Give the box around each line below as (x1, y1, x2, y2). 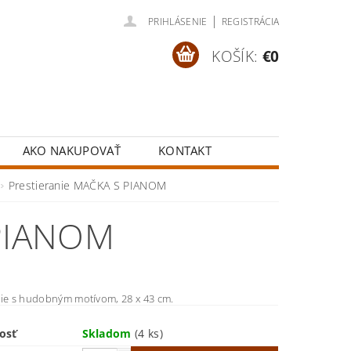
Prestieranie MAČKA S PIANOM (8, 178, 167, 193)
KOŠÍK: (212, 45, 259, 67)
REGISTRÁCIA (221, 15, 280, 28)
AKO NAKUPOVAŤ (22, 143, 121, 158)
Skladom (81, 326, 136, 341)
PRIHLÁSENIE (148, 15, 208, 28)
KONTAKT (157, 143, 212, 158)
